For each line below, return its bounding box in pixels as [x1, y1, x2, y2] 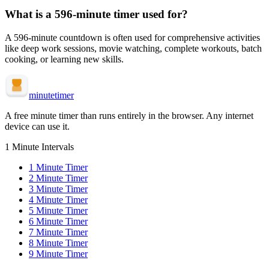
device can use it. [5, 121, 70, 131]
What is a [5, 7, 55, 20]
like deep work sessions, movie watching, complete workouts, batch [5, 43, 262, 53]
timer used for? [113, 7, 188, 20]
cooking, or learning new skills [5, 53, 121, 64]
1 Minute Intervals [5, 141, 74, 152]
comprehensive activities [168, 32, 260, 43]
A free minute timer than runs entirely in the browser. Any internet [5, 110, 253, 121]
